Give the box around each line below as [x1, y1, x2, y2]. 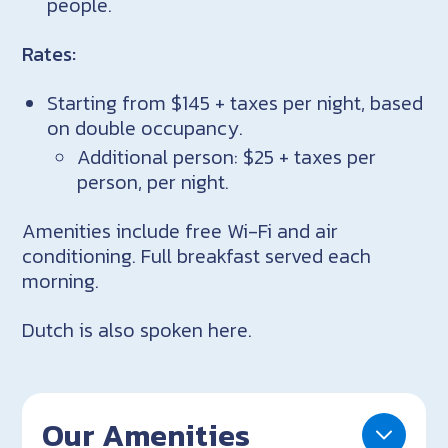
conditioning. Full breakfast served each [22, 240, 372, 271]
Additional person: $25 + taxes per [77, 141, 377, 172]
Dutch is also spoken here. [22, 314, 253, 345]
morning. [22, 265, 100, 296]
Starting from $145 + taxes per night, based [47, 87, 424, 118]
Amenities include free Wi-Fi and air [22, 215, 339, 246]
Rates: [22, 38, 77, 69]
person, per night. [77, 166, 230, 197]
